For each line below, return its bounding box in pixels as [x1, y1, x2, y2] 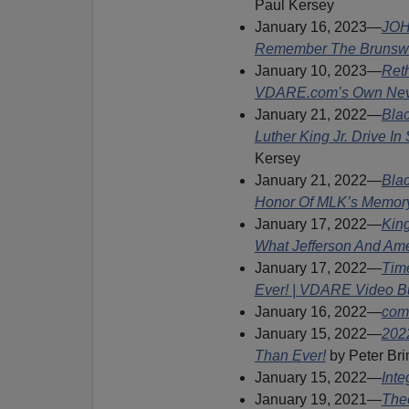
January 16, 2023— [254, 18, 382, 35]
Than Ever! [254, 347, 326, 363]
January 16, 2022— [254, 303, 382, 320]
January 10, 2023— [254, 62, 382, 79]
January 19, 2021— [254, 391, 382, 407]
